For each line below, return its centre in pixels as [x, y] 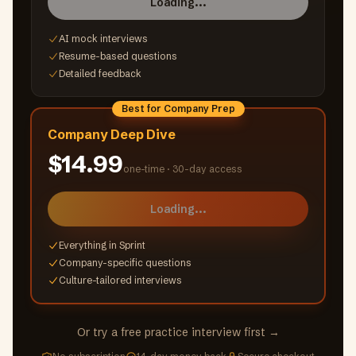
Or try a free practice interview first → [178, 332]
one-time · [147, 169]
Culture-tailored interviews [120, 280]
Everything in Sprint [102, 245]
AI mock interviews [103, 39]
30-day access [207, 169]
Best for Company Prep [178, 108]
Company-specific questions [125, 263]
